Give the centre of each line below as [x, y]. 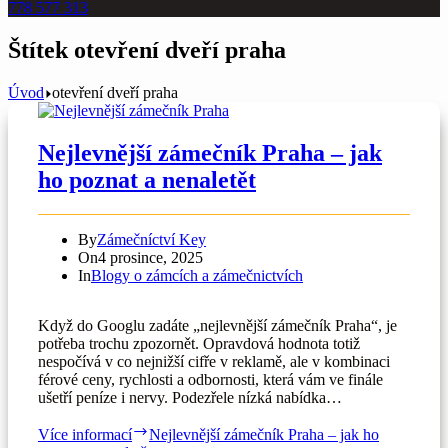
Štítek [38, 49]
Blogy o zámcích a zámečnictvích [197, 275]
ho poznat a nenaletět [147, 179]
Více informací [85, 434]
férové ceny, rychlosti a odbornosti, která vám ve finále [210, 379]
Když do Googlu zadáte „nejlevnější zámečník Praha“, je [217, 325]
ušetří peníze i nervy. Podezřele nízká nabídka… [190, 397]
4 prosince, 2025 [150, 257]
